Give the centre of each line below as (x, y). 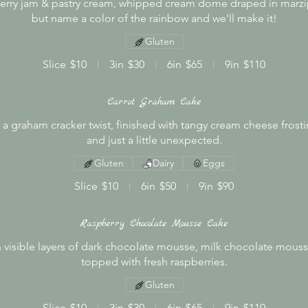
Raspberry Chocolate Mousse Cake (154, 223)
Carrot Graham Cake (154, 102)
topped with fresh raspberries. (154, 262)
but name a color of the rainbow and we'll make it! (154, 18)
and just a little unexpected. (154, 140)
